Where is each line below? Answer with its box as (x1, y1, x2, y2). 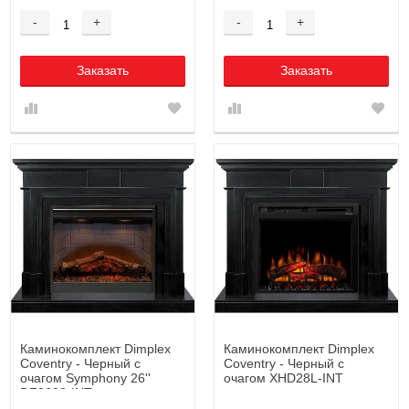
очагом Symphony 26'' (20, 370, 151, 385)
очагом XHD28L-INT (224, 370, 343, 385)
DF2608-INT (20, 384, 92, 400)
